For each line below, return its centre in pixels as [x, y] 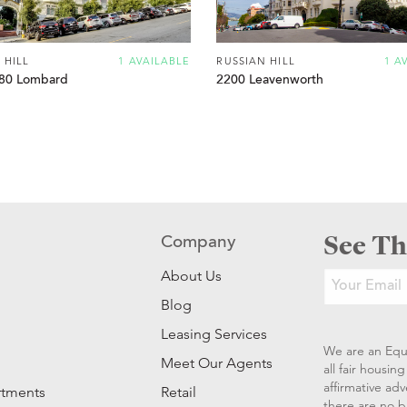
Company [199, 243]
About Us [192, 276]
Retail [179, 392]
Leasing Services [214, 334]
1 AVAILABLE [154, 60]
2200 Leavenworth [270, 81]
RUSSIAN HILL [256, 60]
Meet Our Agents [217, 363]
